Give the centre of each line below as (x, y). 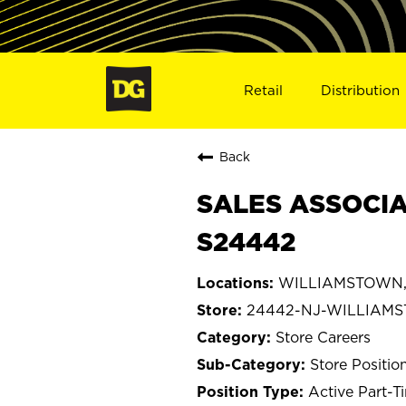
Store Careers (323, 337)
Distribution (361, 90)
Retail (263, 90)
